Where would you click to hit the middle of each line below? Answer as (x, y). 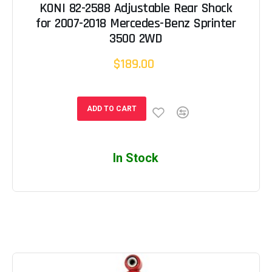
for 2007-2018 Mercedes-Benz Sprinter (136, 23)
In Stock (136, 158)
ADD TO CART (111, 108)
